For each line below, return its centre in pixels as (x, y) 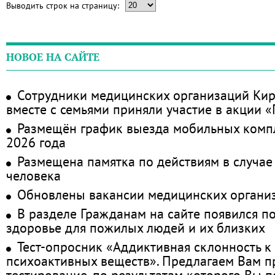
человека (33, 175)
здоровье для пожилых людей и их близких (136, 227)
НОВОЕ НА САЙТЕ (53, 57)
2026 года (36, 142)
